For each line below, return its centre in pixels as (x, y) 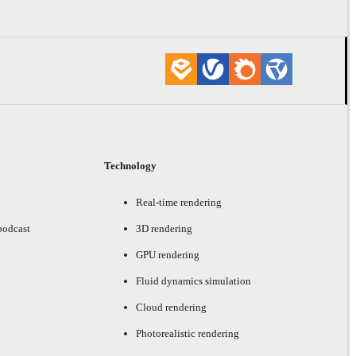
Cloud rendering (172, 307)
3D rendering (164, 228)
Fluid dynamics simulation (194, 281)
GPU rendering (168, 254)
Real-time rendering (179, 202)
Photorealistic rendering (188, 333)
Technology (131, 165)
